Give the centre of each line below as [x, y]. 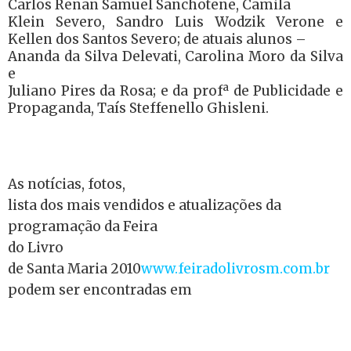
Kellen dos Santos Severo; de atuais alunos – [157, 39]
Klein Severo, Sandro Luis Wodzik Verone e [175, 22]
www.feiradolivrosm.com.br [235, 269]
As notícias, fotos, [67, 184]
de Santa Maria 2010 [74, 269]
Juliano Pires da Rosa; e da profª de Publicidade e [175, 91]
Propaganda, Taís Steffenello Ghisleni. [138, 108]
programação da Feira [83, 226]
